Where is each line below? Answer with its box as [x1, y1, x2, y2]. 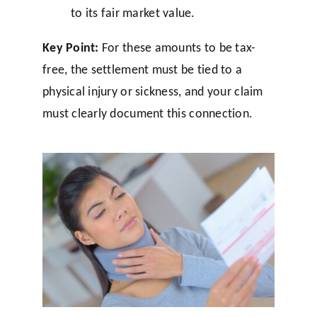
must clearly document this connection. [42, 105, 253, 121]
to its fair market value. [70, 4, 195, 21]
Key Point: [42, 39, 99, 55]
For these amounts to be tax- [98, 39, 256, 55]
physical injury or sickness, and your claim [42, 83, 263, 99]
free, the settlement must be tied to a [42, 61, 243, 77]
